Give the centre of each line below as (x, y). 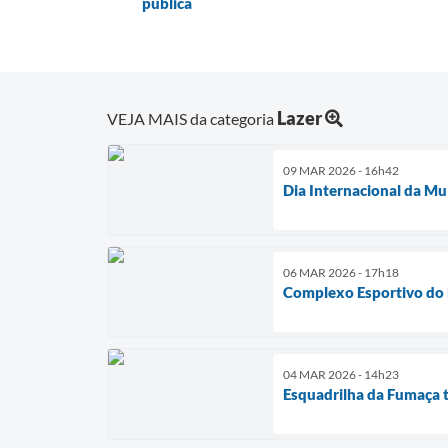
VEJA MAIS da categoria (192, 118)
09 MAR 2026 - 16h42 (341, 170)
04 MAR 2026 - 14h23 (341, 374)
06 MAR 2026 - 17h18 (341, 272)
